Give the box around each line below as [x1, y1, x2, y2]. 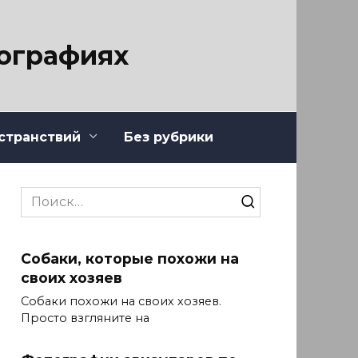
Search [20, 187, 65, 203]
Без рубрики [124, 129, 213, 145]
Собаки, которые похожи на [21, 249, 239, 267]
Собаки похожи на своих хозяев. [21, 294, 221, 309]
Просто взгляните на [21, 311, 149, 326]
